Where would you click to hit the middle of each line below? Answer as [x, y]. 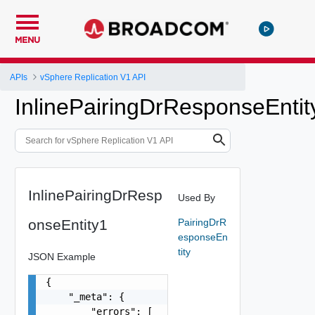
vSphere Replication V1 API [93, 77]
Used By [196, 197]
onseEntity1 [67, 224]
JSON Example [62, 256]
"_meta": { [85, 296]
